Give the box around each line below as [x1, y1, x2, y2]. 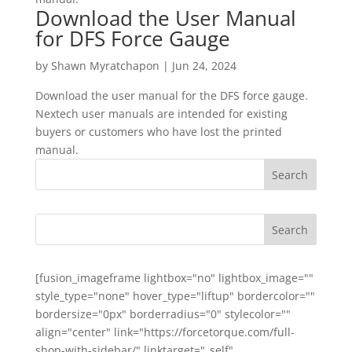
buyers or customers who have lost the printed [35, 124, 282, 139]
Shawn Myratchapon [50, 58, 159, 73]
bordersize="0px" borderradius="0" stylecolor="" [35, 306, 291, 321]
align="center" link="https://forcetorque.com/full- [35, 324, 295, 339]
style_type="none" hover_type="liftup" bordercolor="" [35, 288, 315, 303]
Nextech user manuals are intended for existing [35, 106, 288, 121]
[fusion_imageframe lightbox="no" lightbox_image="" [35, 270, 313, 285]
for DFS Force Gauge [35, 24, 230, 53]
